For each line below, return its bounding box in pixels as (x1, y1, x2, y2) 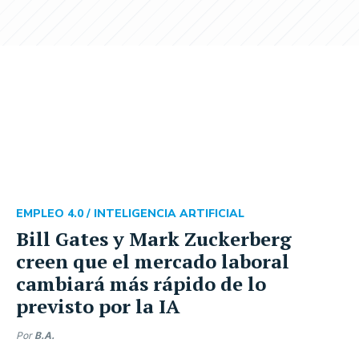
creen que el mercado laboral (16, 248, 289, 274)
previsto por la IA (16, 292, 180, 319)
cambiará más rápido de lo (16, 270, 266, 296)
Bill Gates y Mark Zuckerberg (16, 225, 292, 252)
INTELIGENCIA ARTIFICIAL (94, 205, 244, 221)
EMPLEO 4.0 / (16, 205, 94, 221)
